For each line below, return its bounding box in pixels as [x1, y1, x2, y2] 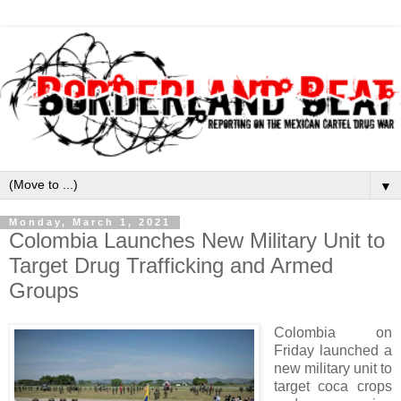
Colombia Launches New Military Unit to [9, 227, 385, 252]
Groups [9, 277, 79, 303]
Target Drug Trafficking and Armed [9, 252, 333, 277]
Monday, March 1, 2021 [9, 217, 171, 228]
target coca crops [273, 379, 392, 395]
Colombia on [273, 325, 392, 341]
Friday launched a [273, 343, 392, 359]
